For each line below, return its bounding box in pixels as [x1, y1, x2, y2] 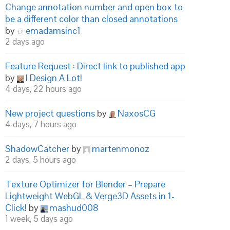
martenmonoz [92, 143, 149, 155]
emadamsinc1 [26, 25, 81, 36]
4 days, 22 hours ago [5, 83, 82, 94]
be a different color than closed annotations [5, 13, 178, 25]
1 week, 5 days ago [5, 213, 73, 224]
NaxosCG [118, 107, 156, 119]
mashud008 [49, 202, 99, 214]
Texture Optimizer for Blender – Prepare [5, 178, 165, 190]
